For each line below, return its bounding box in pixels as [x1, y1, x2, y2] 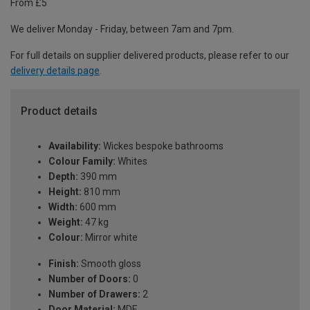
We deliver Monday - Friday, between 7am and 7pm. [10, 24, 234, 35]
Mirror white [83, 232, 138, 244]
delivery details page [10, 65, 100, 77]
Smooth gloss [79, 258, 141, 270]
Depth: [48, 171, 78, 183]
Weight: [48, 217, 83, 228]
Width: [48, 201, 77, 213]
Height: [48, 186, 82, 198]
